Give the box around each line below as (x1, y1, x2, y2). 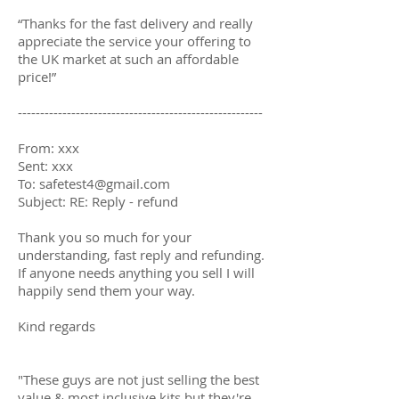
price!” (18, 67, 56, 85)
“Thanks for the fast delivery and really (18, 13, 253, 32)
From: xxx (18, 138, 79, 157)
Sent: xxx (18, 156, 73, 175)
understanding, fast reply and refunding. (18, 245, 265, 264)
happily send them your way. (18, 281, 195, 299)
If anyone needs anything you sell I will (18, 263, 255, 281)
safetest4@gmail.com (39, 174, 170, 192)
